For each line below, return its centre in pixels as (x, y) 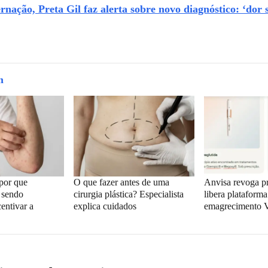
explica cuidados (105, 206)
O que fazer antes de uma (121, 182)
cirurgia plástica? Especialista (128, 194)
